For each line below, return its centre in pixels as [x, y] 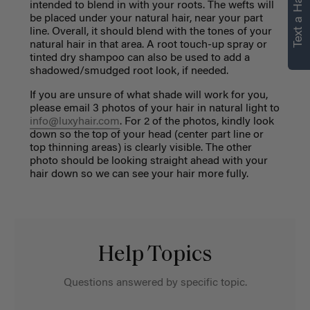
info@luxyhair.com [74, 121]
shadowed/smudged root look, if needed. [129, 71]
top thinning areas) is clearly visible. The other [140, 148]
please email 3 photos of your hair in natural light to [154, 108]
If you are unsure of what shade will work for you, [148, 95]
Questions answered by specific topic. [155, 283]
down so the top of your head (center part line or [146, 135]
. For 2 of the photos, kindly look [197, 121]
